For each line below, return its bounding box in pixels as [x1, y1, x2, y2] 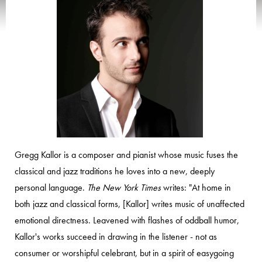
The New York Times [87, 181, 161, 194]
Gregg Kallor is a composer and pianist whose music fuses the [15, 149, 238, 161]
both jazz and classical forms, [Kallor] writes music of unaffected [15, 198, 244, 210]
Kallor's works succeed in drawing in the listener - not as [15, 230, 217, 243]
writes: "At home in [161, 181, 231, 194]
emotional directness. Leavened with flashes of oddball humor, [15, 214, 239, 226]
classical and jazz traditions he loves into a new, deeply [15, 165, 215, 177]
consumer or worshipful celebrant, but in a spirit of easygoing [15, 247, 234, 259]
